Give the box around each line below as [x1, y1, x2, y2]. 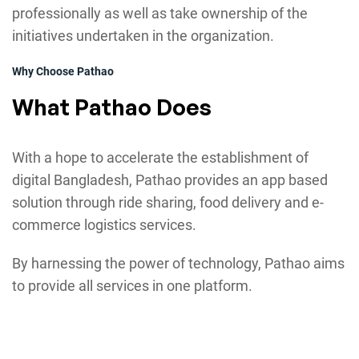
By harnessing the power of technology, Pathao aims [12, 255, 345, 272]
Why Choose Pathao [12, 65, 114, 79]
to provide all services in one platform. [12, 277, 252, 295]
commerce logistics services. [12, 216, 196, 234]
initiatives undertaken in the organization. [12, 27, 274, 45]
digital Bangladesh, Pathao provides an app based [12, 171, 328, 189]
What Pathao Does [12, 93, 212, 122]
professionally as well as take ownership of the [12, 5, 308, 22]
